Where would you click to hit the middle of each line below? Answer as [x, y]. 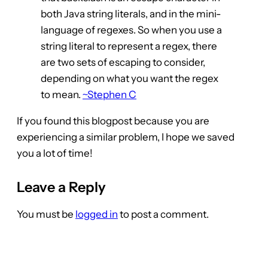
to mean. [62, 94]
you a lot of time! [55, 153]
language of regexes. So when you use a [131, 30]
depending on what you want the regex [130, 78]
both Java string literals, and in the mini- [131, 13]
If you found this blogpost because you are [113, 121]
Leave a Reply [61, 187]
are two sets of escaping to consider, [123, 62]
